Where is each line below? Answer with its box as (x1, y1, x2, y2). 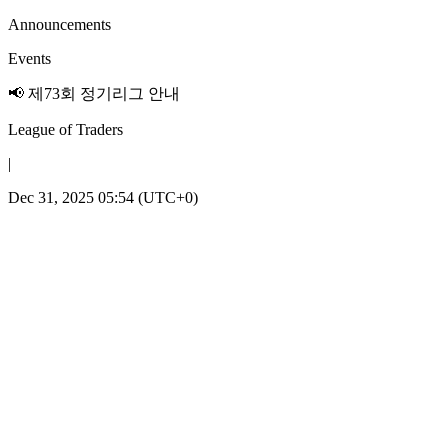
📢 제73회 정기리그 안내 (8, 85, 180, 102)
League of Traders (8, 121, 123, 138)
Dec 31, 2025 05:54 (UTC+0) (8, 189, 198, 206)
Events (8, 50, 51, 67)
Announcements (8, 16, 111, 33)
